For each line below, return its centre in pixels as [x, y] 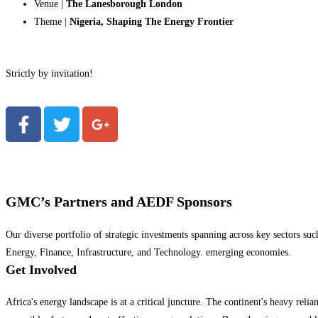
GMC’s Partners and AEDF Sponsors [119, 202]
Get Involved [41, 270]
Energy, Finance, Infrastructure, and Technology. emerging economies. [148, 252]
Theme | [52, 22]
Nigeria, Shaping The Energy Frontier [152, 22]
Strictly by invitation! [49, 73]
